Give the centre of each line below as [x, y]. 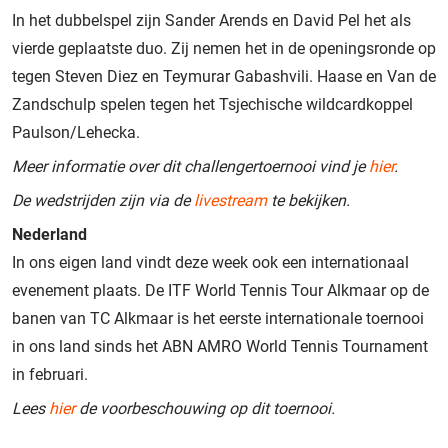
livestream [230, 200]
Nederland [49, 234]
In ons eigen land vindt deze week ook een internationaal [210, 262]
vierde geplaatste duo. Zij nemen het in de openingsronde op [224, 48]
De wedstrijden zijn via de [103, 200]
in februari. [50, 374]
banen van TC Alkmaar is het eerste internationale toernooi [218, 318]
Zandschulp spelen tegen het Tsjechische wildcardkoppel [212, 104]
